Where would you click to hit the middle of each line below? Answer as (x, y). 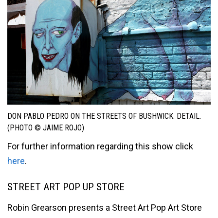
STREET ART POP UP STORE (66, 187)
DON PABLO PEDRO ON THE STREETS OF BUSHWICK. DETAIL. (104, 116)
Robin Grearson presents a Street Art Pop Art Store (105, 207)
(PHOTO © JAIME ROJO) (46, 127)
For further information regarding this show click (100, 146)
